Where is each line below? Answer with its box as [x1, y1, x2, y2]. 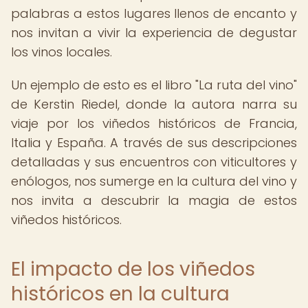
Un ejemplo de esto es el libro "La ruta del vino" [11, 76, 297, 93]
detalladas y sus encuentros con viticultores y [11, 153, 297, 170]
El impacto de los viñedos [11, 256, 255, 283]
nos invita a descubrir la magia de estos [11, 192, 297, 209]
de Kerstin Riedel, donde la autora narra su [11, 96, 297, 113]
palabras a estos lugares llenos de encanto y [11, 5, 297, 22]
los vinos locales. [11, 43, 112, 60]
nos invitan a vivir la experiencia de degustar [11, 24, 297, 41]
